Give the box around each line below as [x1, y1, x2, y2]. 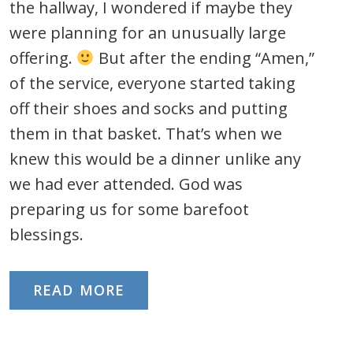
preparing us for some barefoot [9, 199, 249, 220]
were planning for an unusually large [9, 22, 286, 43]
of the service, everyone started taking [9, 72, 295, 94]
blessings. [9, 224, 84, 245]
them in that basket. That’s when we [9, 123, 282, 144]
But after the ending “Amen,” [94, 47, 314, 69]
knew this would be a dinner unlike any [9, 148, 301, 169]
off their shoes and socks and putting [9, 98, 288, 119]
